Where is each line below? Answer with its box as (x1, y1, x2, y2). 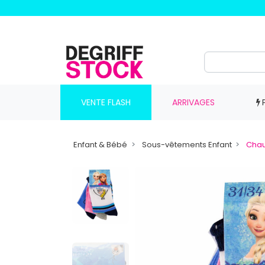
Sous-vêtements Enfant (141, 139, 232, 150)
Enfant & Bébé (73, 139, 128, 150)
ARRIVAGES (172, 96, 215, 108)
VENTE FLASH (80, 96, 131, 108)
